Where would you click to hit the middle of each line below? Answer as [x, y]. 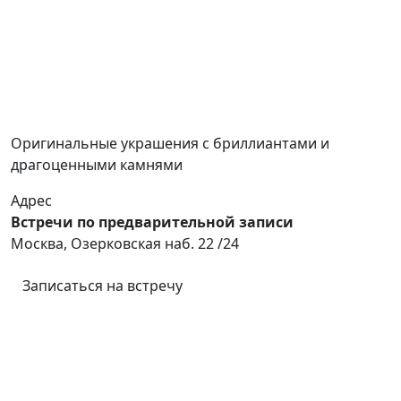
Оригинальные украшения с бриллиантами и [170, 144]
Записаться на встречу [102, 286]
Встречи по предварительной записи [152, 222]
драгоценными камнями [97, 165]
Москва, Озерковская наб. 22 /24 [125, 244]
